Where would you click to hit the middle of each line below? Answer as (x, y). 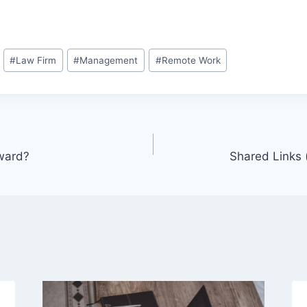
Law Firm (36, 60)
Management (109, 60)
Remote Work (191, 60)
